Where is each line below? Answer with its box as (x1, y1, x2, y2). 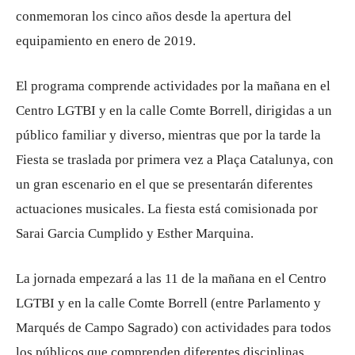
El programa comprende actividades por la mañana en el (16, 78, 330, 94)
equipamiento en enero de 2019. (16, 33, 196, 48)
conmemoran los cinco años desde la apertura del (16, 9, 292, 24)
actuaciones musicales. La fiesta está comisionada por (16, 201, 318, 216)
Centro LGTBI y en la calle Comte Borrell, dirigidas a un (16, 103, 332, 118)
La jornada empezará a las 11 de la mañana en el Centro (16, 271, 326, 286)
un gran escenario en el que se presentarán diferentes (16, 177, 313, 192)
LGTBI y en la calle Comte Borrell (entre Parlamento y (16, 296, 321, 311)
